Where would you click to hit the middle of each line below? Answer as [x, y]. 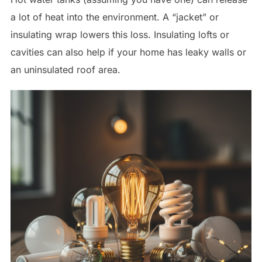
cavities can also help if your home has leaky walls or [128, 52]
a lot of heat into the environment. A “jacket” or [114, 17]
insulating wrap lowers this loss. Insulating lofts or [120, 34]
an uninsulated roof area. [65, 69]
